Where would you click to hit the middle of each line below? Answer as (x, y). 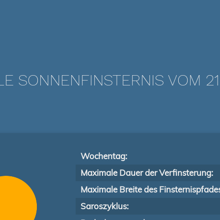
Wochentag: (104, 156)
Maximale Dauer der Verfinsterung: (147, 173)
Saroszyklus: (105, 206)
